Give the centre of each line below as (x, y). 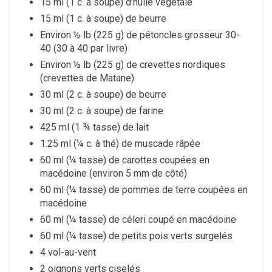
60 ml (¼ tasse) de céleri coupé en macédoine (138, 220)
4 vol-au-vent (68, 253)
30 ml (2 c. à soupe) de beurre (103, 95)
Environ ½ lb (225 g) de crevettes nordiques (133, 65)
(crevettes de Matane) (87, 78)
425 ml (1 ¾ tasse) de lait (94, 127)
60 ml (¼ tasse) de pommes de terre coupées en (144, 190)
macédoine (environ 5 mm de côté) (114, 174)
